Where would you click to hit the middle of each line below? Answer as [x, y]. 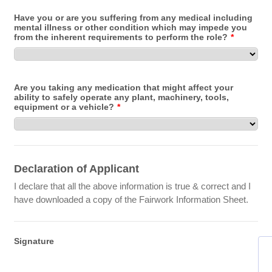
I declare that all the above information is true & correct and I [133, 186]
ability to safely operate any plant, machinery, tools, [122, 97]
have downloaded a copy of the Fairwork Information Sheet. [131, 199]
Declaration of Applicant [77, 168]
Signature [34, 241]
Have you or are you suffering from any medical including [134, 17]
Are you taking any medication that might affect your [124, 87]
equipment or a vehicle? [64, 107]
